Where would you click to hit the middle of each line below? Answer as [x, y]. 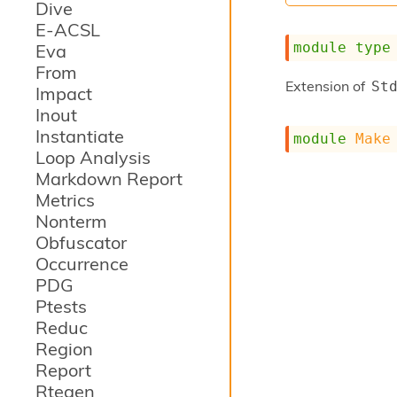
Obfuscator [81, 242]
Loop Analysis [93, 157]
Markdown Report [109, 179]
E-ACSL [68, 30]
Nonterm [71, 221]
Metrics [65, 200]
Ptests [61, 306]
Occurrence [82, 264]
